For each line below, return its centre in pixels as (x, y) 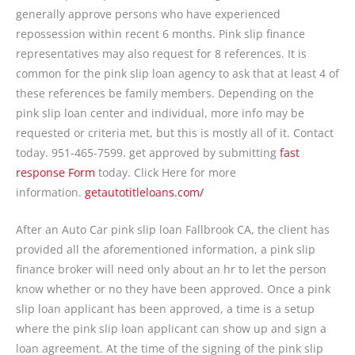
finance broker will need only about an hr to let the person (171, 269)
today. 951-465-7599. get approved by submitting (148, 153)
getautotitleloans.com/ (144, 193)
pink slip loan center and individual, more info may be (160, 113)
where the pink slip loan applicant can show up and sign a (171, 328)
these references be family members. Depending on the (165, 94)
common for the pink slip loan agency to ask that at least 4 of (177, 74)
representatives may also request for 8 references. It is (161, 54)
